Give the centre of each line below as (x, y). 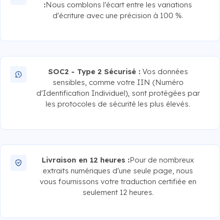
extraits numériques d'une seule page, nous (118, 170)
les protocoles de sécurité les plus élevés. (118, 104)
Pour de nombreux (162, 160)
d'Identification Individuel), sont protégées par (118, 93)
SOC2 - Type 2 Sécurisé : (94, 71)
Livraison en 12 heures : (86, 160)
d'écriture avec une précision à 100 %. (118, 15)
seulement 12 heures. (118, 192)
